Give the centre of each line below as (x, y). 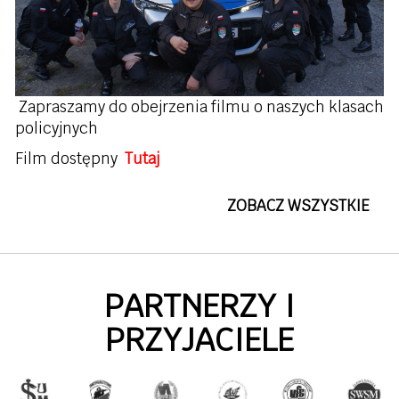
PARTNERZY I (199, 306)
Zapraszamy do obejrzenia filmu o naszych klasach (201, 107)
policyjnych (57, 129)
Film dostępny (70, 159)
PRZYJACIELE (199, 340)
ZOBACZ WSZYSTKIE (298, 206)
